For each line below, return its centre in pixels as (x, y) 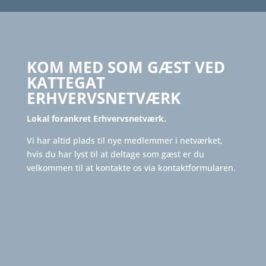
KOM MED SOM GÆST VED (126, 67)
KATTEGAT (66, 83)
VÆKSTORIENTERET (99, 236)
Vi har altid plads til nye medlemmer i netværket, (124, 141)
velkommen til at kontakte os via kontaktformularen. (131, 168)
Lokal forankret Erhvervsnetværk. (96, 119)
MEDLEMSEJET (83, 204)
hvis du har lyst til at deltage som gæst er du (115, 154)
